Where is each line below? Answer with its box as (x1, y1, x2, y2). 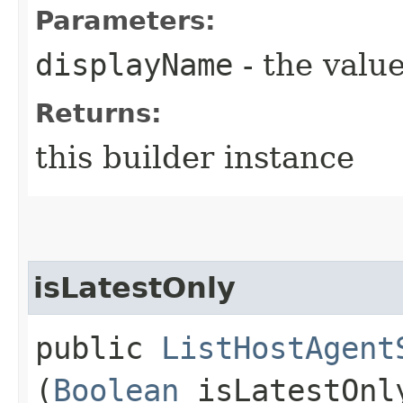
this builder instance (35, 139, 354, 175)
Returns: (35, 97, 162, 129)
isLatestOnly (33, 271, 236, 304)
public (35, 329, 161, 366)
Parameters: (35, 4, 216, 36)
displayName (35, 46, 233, 83)
